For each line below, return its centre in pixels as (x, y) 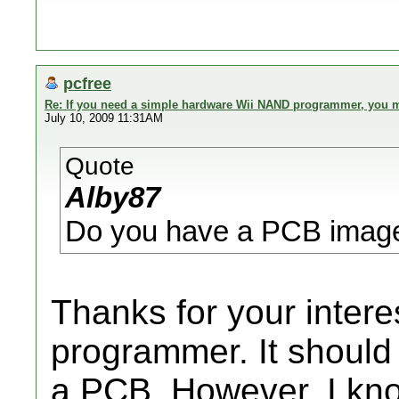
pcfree (87, 83)
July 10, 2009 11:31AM (104, 118)
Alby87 (113, 197)
